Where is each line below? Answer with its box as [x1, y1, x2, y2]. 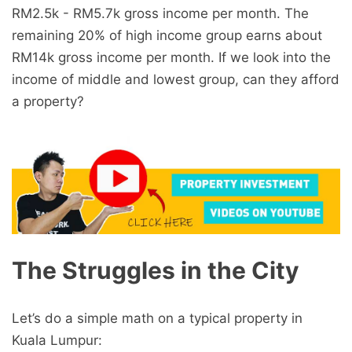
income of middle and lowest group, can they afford [12, 71, 339, 88]
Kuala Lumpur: [12, 332, 102, 349]
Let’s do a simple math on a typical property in [12, 310, 302, 327]
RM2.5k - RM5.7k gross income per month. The [12, 5, 309, 22]
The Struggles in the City [12, 256, 299, 285]
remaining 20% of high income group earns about [12, 27, 322, 44]
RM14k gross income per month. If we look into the [12, 49, 331, 66]
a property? [12, 93, 84, 110]
